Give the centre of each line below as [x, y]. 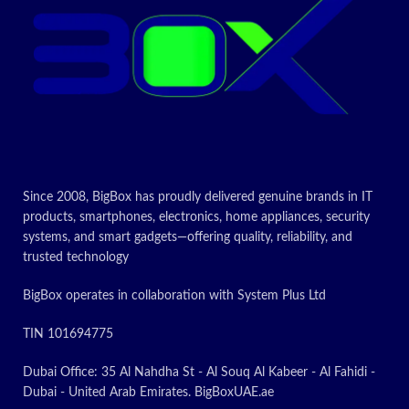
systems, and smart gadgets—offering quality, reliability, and [188, 237]
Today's [302, 57]
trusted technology [76, 257]
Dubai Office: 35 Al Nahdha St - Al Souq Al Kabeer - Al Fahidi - [199, 372]
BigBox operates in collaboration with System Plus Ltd [174, 295]
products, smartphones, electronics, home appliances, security [196, 217]
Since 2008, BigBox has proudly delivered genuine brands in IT [198, 197]
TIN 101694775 [68, 334]
